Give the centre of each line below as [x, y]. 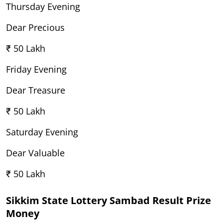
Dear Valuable [35, 153]
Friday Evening [36, 69]
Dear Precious [35, 27]
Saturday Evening [42, 132]
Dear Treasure [36, 90]
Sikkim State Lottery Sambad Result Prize [109, 200]
